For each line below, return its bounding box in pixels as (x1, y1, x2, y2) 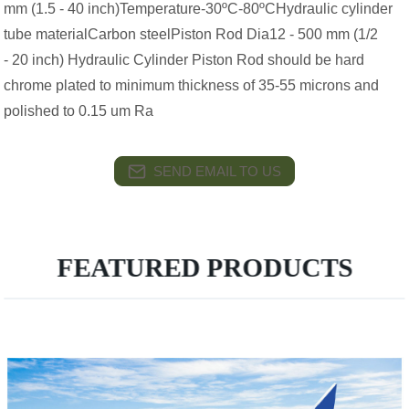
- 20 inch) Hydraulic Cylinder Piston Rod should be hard (4, 52, 365, 68)
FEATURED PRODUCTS (57, 253, 353, 282)
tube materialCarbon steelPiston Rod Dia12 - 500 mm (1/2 (4, 26, 379, 42)
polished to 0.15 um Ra (4, 103, 154, 119)
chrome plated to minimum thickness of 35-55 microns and (4, 78, 380, 93)
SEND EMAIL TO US (153, 163, 281, 179)
